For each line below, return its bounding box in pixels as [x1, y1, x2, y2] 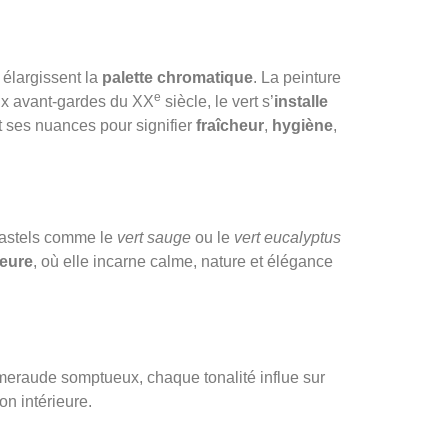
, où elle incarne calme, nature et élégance [33, 252, 333, 270]
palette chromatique [102, 69, 253, 87]
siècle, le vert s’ [161, 93, 274, 111]
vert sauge [117, 228, 191, 246]
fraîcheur [196, 117, 264, 135]
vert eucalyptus [234, 228, 341, 246]
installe [274, 93, 328, 111]
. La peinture [253, 69, 341, 87]
